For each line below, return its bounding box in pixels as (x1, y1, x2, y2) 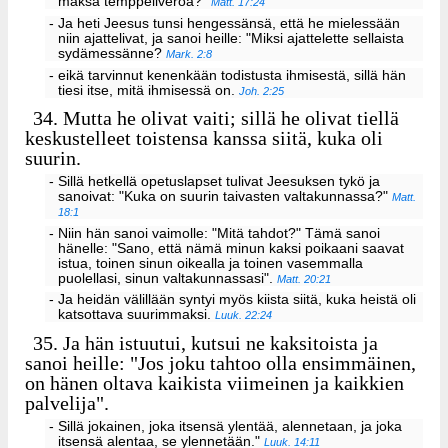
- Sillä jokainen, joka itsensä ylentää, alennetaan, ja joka (48, 418, 402, 434)
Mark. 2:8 (166, 47, 213, 60)
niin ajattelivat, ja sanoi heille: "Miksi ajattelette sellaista (58, 30, 405, 46)
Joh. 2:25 (239, 84, 285, 97)
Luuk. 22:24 (215, 309, 273, 322)
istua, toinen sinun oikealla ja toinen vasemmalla (58, 255, 364, 271)
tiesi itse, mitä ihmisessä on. (58, 82, 240, 98)
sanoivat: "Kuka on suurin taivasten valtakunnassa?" (58, 188, 393, 204)
